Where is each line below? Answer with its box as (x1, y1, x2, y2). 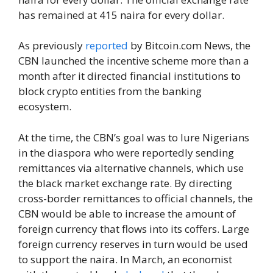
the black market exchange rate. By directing (18, 175, 232, 190)
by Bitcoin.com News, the (128, 38, 250, 53)
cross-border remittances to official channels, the (18, 191, 253, 205)
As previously (18, 38, 85, 53)
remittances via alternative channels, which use (18, 160, 244, 175)
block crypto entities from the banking (18, 84, 202, 99)
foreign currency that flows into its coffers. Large (18, 221, 249, 236)
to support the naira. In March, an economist (18, 252, 232, 266)
